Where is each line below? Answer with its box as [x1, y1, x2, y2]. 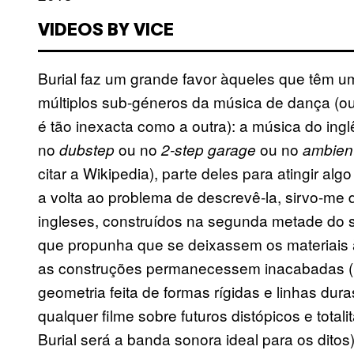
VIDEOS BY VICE [38, 22, 174, 39]
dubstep [59, 138, 115, 160]
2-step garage [161, 138, 256, 160]
